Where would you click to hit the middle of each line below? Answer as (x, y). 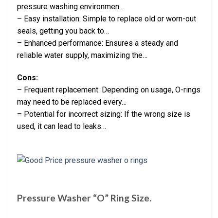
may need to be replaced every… (72, 102)
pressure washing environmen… (71, 6)
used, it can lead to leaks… (62, 126)
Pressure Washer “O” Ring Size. (84, 198)
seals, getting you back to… (63, 31)
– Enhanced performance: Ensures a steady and (98, 43)
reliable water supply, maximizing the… (82, 55)
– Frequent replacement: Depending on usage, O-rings (109, 90)
